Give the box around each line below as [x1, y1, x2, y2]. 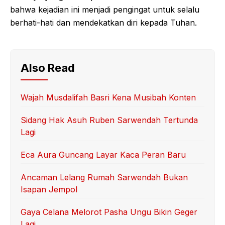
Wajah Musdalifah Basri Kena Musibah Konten [21, 92, 196, 102]
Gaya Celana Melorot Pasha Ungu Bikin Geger [21, 206, 197, 217]
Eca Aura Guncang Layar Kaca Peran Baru [21, 149, 186, 160]
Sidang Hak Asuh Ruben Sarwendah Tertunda [21, 115, 198, 125]
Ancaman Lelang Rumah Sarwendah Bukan [21, 172, 188, 182]
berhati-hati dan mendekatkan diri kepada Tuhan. [10, 17, 197, 28]
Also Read [21, 61, 75, 74]
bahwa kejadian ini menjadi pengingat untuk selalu [10, 4, 199, 15]
